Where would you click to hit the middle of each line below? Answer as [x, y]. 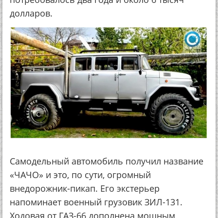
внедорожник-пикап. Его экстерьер [85, 188]
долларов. [31, 13]
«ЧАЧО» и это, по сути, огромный [80, 174]
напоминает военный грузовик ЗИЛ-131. [96, 202]
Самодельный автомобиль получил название [107, 161]
